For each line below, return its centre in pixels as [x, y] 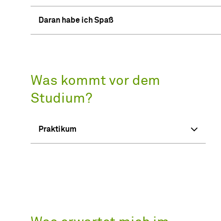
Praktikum [57, 129]
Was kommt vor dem [95, 81]
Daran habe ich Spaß [76, 20]
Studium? [61, 98]
